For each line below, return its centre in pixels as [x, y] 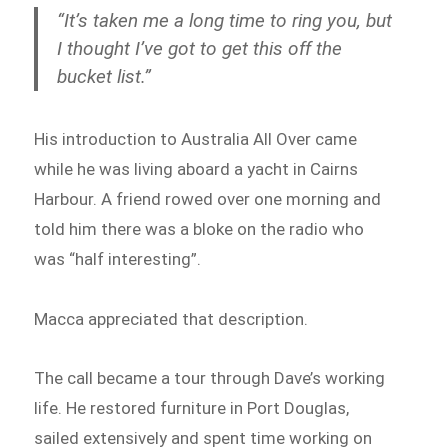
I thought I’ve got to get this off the [200, 48]
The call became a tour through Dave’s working [210, 378]
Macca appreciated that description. [171, 318]
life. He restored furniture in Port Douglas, [192, 408]
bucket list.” [104, 76]
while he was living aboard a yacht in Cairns [196, 168]
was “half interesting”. [118, 258]
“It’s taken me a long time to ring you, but [225, 20]
